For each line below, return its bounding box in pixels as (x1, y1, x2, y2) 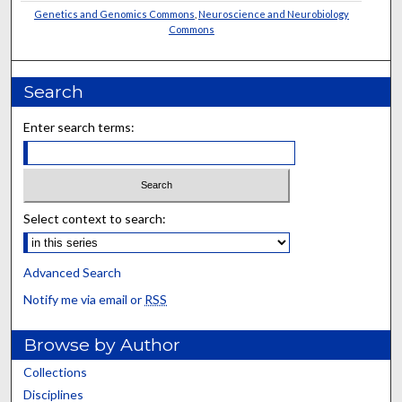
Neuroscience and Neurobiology (197, 7, 349, 20)
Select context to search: (23, 211, 167, 227)
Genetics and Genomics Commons (33, 7, 195, 20)
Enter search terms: (23, 118, 135, 135)
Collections (23, 364, 88, 380)
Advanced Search (23, 265, 122, 281)
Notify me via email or (23, 292, 145, 308)
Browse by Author (23, 334, 181, 356)
